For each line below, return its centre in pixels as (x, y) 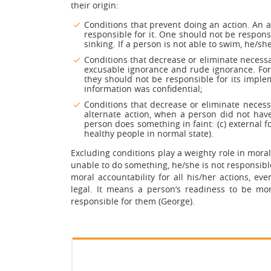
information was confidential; (143, 89)
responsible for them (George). (133, 201)
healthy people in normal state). (149, 133)
